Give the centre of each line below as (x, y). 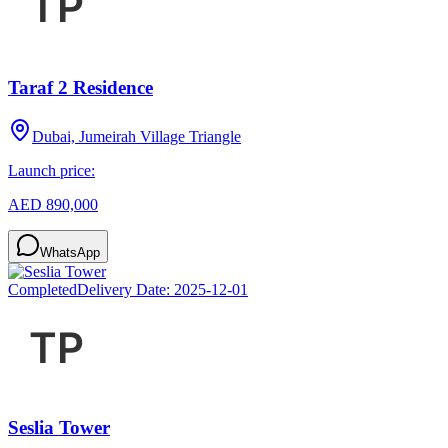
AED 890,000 (53, 204)
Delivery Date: (125, 289)
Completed (42, 289)
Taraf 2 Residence (80, 87)
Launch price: (51, 170)
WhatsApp (70, 252)
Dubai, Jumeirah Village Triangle (136, 136)
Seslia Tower (59, 428)
